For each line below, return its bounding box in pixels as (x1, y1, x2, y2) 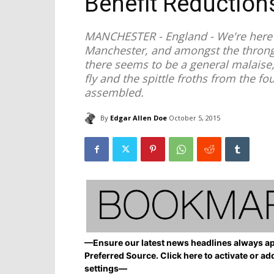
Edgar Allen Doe (110, 113, 167, 122)
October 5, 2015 (169, 113, 220, 123)
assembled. (84, 85, 144, 100)
